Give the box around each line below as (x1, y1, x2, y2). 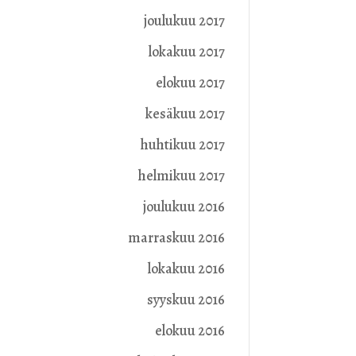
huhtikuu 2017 (140, 135, 225, 155)
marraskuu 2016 (127, 228, 225, 248)
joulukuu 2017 (143, 11, 225, 31)
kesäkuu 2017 (145, 104, 225, 124)
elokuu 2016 (154, 321, 225, 341)
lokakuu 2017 (148, 42, 225, 62)
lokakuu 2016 (147, 259, 225, 279)
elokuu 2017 (155, 73, 225, 93)
